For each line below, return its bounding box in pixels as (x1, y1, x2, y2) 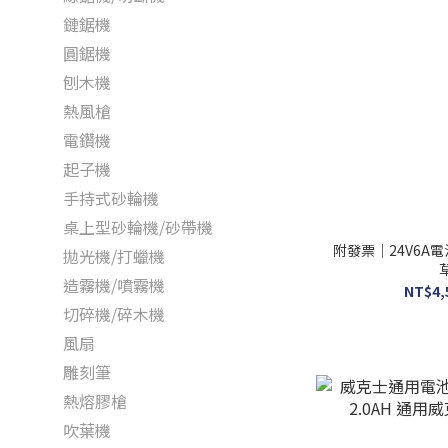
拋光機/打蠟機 (63, 244, 165, 268)
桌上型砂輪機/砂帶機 (63, 215, 213, 239)
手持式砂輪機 (63, 186, 159, 210)
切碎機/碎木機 (63, 302, 165, 326)
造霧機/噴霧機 (63, 273, 165, 297)
